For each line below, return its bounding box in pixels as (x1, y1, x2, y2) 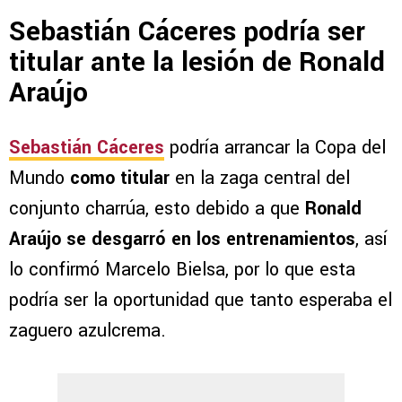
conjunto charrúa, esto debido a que (9, 196, 305, 223)
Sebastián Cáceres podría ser (9, 13, 365, 51)
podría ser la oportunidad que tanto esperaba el (9, 287, 392, 314)
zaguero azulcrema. (9, 318, 166, 345)
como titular (70, 165, 170, 192)
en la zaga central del (170, 165, 350, 192)
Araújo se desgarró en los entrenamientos (9, 226, 355, 253)
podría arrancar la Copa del (164, 135, 386, 162)
